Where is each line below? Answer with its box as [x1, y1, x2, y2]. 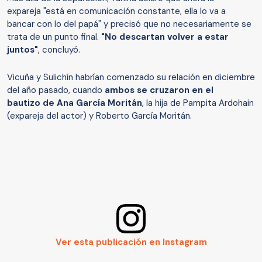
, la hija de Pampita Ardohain [142, 97, 254, 109]
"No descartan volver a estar [101, 31, 229, 43]
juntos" [7, 44, 38, 56]
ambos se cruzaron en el [105, 84, 213, 96]
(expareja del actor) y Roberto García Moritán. [7, 110, 192, 122]
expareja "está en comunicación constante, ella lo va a [7, 5, 226, 18]
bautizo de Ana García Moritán [7, 97, 142, 109]
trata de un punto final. [7, 31, 101, 43]
